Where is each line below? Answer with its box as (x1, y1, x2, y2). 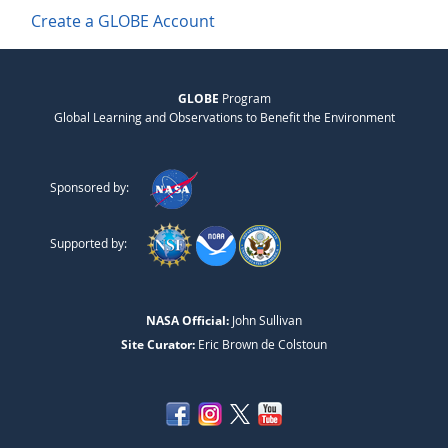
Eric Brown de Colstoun (195, 336, 327, 353)
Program (218, 90, 271, 107)
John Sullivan (229, 312, 302, 329)
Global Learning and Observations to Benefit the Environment (53, 109, 395, 126)
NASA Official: (146, 312, 229, 330)
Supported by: (50, 235, 127, 252)
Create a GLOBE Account (31, 10, 216, 32)
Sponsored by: (50, 179, 129, 196)
